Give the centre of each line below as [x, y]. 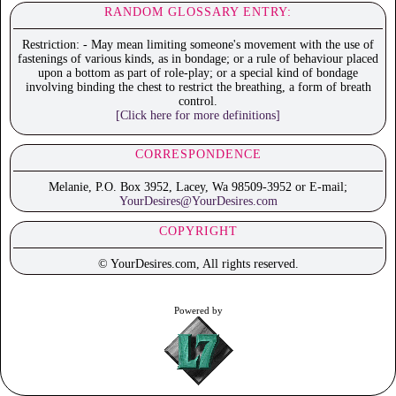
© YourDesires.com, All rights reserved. [198, 264]
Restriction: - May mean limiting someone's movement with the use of [198, 45]
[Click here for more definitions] [198, 116]
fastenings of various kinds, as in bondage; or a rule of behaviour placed [198, 59]
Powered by [198, 311]
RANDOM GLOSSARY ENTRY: [198, 12]
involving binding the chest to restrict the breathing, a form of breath [198, 88]
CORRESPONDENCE [198, 155]
